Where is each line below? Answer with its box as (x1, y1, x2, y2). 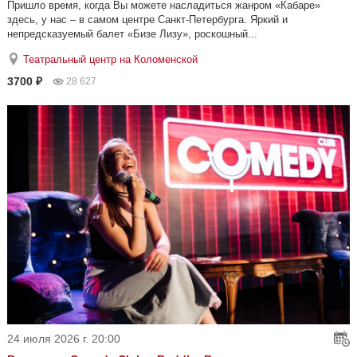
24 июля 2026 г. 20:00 (7, 331, 120, 345)
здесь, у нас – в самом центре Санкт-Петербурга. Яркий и (7, 13, 288, 25)
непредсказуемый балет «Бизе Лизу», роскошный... (7, 27, 257, 40)
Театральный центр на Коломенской (23, 53, 198, 65)
